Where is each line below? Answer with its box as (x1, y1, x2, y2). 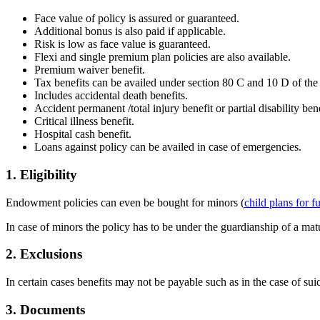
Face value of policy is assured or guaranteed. (34, 12, 239, 25)
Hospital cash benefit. (34, 128, 131, 141)
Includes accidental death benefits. (34, 89, 188, 102)
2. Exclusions (6, 246, 82, 262)
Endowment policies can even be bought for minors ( (6, 196, 244, 209)
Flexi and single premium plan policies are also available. (34, 51, 291, 64)
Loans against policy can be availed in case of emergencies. (34, 141, 301, 154)
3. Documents (6, 301, 85, 317)
